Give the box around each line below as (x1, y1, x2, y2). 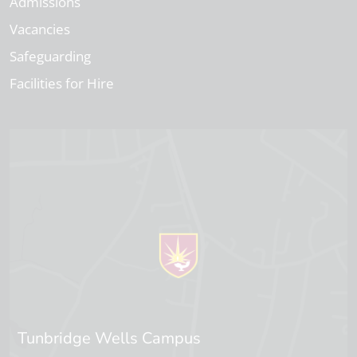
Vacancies (10, 20, 70, 39)
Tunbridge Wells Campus (18, 328, 201, 350)
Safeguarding (10, 47, 91, 66)
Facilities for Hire (10, 74, 114, 93)
